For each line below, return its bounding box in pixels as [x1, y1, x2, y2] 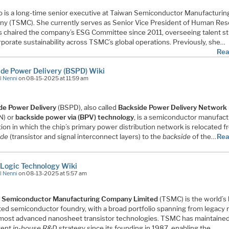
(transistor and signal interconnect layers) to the [8, 132, 163, 141]
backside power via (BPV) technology [15, 112, 134, 121]
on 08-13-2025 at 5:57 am [17, 169, 87, 177]
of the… [191, 132, 217, 141]
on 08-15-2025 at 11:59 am [17, 75, 89, 82]
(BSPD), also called [56, 103, 119, 111]
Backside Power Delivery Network [118, 103, 227, 111]
